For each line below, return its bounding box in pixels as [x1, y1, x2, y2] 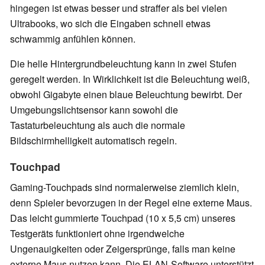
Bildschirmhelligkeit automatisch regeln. [10, 133, 177, 147]
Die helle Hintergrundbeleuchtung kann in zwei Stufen [10, 56, 237, 70]
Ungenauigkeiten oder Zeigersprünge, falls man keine [10, 241, 235, 256]
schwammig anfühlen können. [10, 31, 135, 46]
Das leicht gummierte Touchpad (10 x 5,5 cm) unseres [10, 211, 235, 225]
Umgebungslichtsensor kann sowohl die [10, 102, 178, 117]
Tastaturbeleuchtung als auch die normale [10, 118, 185, 132]
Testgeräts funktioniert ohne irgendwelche [10, 226, 185, 240]
